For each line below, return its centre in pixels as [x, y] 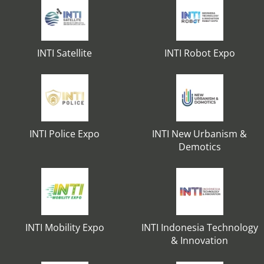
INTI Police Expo [65, 134]
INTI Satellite [65, 53]
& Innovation [199, 240]
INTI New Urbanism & [199, 134]
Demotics [199, 147]
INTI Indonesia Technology [199, 227]
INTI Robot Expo [199, 53]
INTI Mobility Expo [65, 227]
